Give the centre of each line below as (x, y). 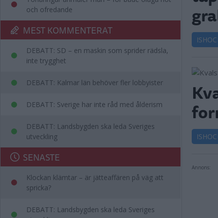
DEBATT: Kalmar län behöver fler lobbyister (95, 82)
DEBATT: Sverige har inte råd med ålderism (94, 104)
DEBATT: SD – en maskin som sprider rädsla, (97, 50)
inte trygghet (46, 61)
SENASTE (41, 157)
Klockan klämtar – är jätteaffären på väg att (95, 177)
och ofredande (49, 9)
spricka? (39, 188)
